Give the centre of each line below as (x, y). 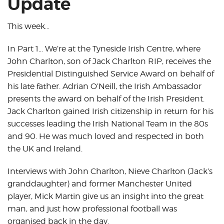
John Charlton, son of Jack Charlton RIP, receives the (109, 61)
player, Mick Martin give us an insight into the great (105, 196)
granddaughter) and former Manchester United (100, 183)
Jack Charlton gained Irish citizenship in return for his (110, 111)
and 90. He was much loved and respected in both (106, 136)
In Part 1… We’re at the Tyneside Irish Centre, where (104, 48)
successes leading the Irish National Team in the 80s (108, 123)
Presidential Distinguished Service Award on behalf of (111, 73)
